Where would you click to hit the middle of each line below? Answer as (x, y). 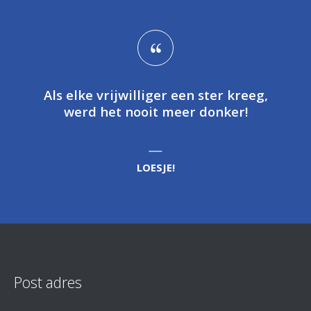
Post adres (48, 282)
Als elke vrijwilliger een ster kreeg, (155, 94)
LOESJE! (155, 167)
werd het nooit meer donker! (155, 111)
